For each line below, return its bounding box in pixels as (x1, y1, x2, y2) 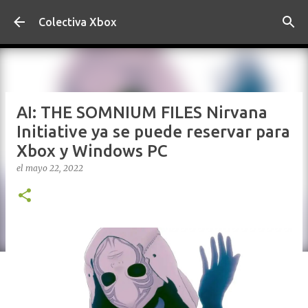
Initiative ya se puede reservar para (16, 122, 290, 141)
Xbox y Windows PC (16, 142, 168, 160)
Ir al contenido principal (95, 11, 213, 23)
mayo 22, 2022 (25, 163, 83, 173)
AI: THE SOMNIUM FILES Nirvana (16, 103, 267, 122)
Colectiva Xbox (38, 16, 116, 28)
